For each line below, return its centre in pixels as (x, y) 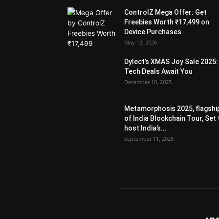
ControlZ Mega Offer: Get (165, 12)
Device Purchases (153, 32)
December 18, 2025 (148, 82)
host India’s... (145, 128)
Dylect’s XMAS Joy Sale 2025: (171, 61)
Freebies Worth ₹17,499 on (167, 22)
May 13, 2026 (141, 42)
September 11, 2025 (149, 138)
